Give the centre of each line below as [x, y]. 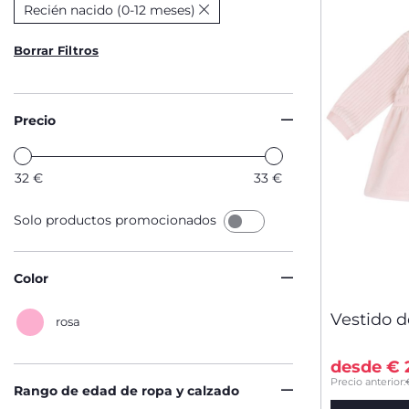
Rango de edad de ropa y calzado [126, 391]
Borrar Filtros [56, 50]
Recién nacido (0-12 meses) [110, 10]
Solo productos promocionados [117, 220]
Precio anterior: [368, 382]
